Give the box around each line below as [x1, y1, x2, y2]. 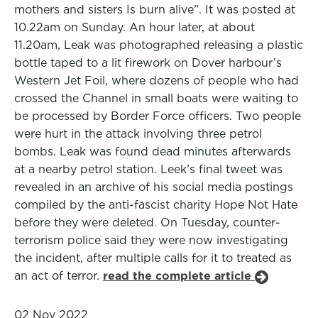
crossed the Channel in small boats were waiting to [14, 92, 298, 105]
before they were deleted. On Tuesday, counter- [14, 216, 280, 229]
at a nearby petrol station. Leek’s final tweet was [14, 163, 283, 176]
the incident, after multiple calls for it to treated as [14, 251, 292, 265]
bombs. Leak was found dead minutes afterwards [14, 145, 291, 158]
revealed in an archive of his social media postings [14, 180, 293, 194]
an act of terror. [14, 269, 103, 283]
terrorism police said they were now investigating [14, 234, 288, 247]
